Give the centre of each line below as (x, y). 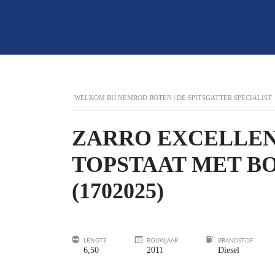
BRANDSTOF (235, 240)
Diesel (229, 250)
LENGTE (95, 240)
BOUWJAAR (162, 240)
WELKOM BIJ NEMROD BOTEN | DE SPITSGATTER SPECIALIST (173, 98)
